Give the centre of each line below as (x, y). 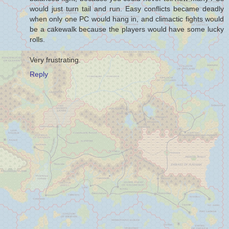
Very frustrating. (55, 60)
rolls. (37, 40)
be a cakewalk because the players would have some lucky (127, 29)
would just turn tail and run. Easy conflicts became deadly (127, 9)
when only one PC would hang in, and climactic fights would (127, 19)
